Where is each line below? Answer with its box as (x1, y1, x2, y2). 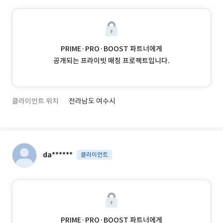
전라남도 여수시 (69, 97, 115, 106)
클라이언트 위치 (12, 97, 59, 106)
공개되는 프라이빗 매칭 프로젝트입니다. (53, 56, 170, 65)
